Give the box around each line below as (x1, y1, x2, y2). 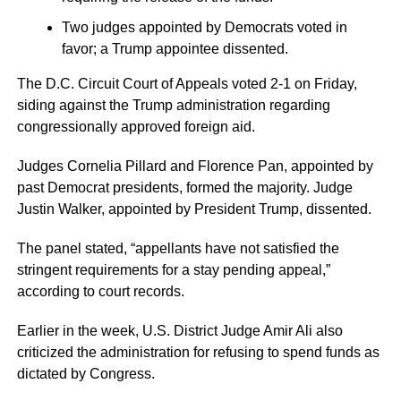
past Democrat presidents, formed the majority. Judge (16, 180, 353, 195)
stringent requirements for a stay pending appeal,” (16, 262, 330, 277)
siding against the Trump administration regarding (16, 98, 330, 113)
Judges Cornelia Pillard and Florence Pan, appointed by (16, 158, 373, 174)
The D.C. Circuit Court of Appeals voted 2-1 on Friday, (16, 76, 357, 91)
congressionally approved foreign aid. (16, 119, 255, 134)
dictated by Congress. (16, 366, 155, 381)
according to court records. (16, 284, 184, 299)
